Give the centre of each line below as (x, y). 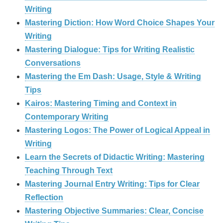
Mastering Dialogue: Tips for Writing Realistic (110, 50)
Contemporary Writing (67, 117)
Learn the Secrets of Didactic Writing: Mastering (115, 157)
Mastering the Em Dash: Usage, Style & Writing (113, 77)
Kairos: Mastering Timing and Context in (101, 104)
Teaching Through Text (69, 171)
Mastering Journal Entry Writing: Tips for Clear (112, 184)
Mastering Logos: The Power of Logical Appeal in (117, 130)
